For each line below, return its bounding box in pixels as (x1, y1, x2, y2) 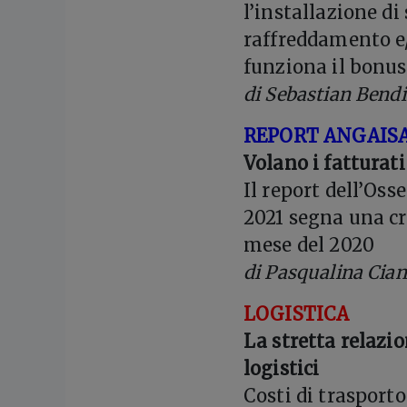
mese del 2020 (243, 233, 374, 257)
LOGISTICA (243, 303, 350, 326)
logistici (243, 357, 320, 381)
